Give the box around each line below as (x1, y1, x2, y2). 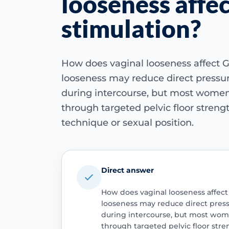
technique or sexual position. (61, 117, 194, 128)
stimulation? (61, 14, 201, 43)
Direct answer (101, 165, 154, 175)
